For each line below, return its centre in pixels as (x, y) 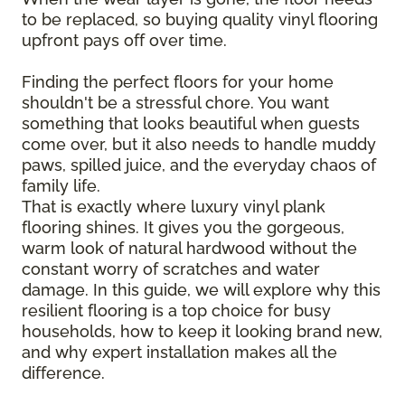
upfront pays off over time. (124, 41)
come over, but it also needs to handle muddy (199, 145)
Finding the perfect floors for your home (178, 82)
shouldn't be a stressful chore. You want (175, 103)
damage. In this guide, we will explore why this (201, 290)
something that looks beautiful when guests (191, 124)
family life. (61, 186)
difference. (63, 373)
